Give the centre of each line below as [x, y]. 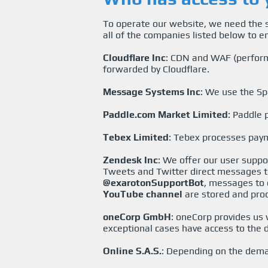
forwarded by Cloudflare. [156, 69]
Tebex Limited [136, 137]
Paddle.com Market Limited [165, 115]
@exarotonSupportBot [153, 183]
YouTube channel [143, 194]
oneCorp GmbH [137, 217]
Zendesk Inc [130, 160]
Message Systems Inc [152, 92]
